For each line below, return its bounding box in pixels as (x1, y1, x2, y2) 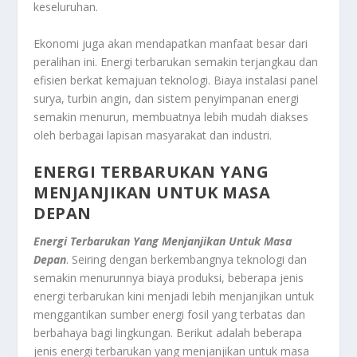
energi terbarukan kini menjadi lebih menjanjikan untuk (33, 288, 315, 304)
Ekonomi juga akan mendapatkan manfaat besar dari (33, 35, 308, 51)
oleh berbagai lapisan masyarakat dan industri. (33, 127, 273, 143)
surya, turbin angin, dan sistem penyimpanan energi (33, 90, 300, 106)
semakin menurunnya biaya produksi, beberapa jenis (33, 270, 304, 286)
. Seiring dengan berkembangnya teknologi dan (66, 252, 308, 268)
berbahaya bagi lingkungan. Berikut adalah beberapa (33, 325, 303, 341)
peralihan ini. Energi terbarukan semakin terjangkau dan (33, 53, 319, 69)
